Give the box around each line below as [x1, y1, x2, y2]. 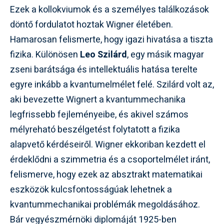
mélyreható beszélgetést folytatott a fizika [10, 123, 180, 136]
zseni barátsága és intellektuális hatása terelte [10, 63, 197, 76]
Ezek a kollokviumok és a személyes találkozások [10, 3, 209, 16]
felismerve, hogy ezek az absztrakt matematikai [10, 168, 202, 181]
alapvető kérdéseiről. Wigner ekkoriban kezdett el [10, 138, 205, 151]
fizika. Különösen [10, 48, 80, 61]
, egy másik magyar [127, 48, 204, 61]
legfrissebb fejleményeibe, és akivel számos [10, 108, 188, 121]
